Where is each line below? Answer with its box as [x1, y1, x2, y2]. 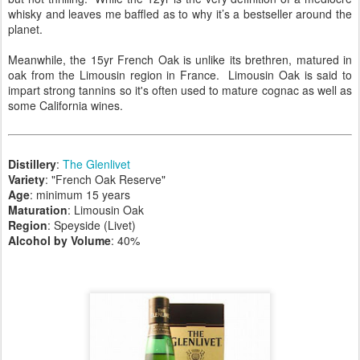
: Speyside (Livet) [47, 217, 136, 233]
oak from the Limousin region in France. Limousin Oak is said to [8, 67, 352, 83]
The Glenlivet [63, 156, 130, 172]
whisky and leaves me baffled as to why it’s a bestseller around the [8, 6, 352, 22]
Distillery [8, 156, 56, 172]
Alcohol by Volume [8, 232, 111, 248]
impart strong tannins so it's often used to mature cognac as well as [8, 82, 352, 98]
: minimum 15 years [30, 186, 130, 202]
